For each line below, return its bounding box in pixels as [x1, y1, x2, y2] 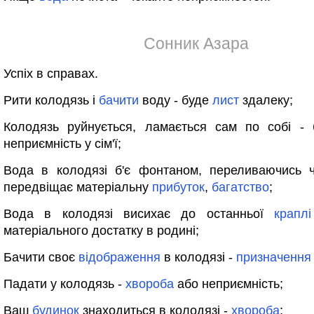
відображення [78, 250, 161, 264]
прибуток [152, 180, 205, 194]
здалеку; [239, 93, 293, 107]
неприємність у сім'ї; [4, 137, 121, 151]
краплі [274, 207, 311, 221]
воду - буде [139, 93, 212, 107]
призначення [236, 250, 311, 264]
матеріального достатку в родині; [4, 224, 199, 238]
